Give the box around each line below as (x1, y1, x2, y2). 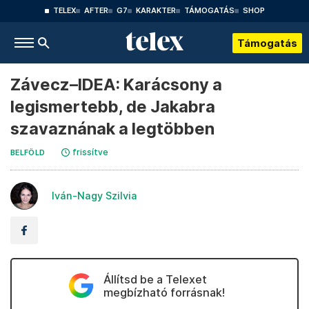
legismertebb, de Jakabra (10, 97, 215, 117)
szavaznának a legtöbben (10, 119, 215, 139)
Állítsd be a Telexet (103, 272, 207, 286)
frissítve (72, 147, 109, 157)
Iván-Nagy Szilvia (52, 190, 137, 201)
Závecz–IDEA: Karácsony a (10, 74, 222, 94)
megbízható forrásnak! (103, 286, 225, 299)
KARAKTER (135, 6, 176, 15)
